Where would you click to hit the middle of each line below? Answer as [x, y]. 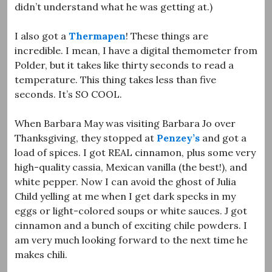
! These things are [167, 36]
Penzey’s [178, 138]
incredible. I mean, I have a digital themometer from [136, 50]
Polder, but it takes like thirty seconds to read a [124, 65]
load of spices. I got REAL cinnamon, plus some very [135, 152]
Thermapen [97, 36]
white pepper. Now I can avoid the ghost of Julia [125, 181]
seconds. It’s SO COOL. [68, 94]
